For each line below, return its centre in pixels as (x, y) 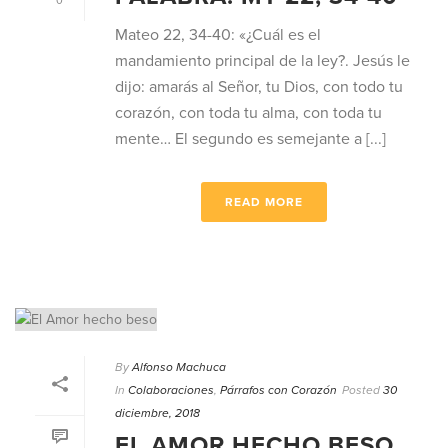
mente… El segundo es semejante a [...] (250, 139)
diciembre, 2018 (157, 413)
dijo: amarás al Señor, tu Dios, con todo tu (259, 87)
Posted (361, 390)
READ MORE (264, 202)
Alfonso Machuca (179, 367)
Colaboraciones (171, 390)
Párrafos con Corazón (278, 390)
